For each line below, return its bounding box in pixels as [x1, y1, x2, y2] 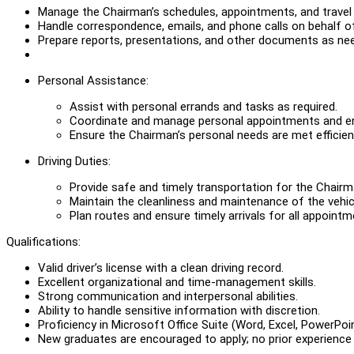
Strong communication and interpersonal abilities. [38, 288, 298, 303]
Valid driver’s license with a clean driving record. [38, 260, 284, 275]
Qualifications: [6, 234, 81, 249]
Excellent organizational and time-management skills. [38, 274, 316, 289]
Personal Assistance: [38, 73, 149, 88]
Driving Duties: [38, 153, 111, 168]
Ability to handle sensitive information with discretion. [38, 303, 320, 318]
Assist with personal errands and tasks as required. [70, 99, 337, 114]
